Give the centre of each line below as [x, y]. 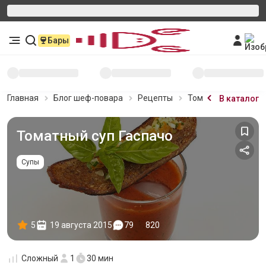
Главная [23, 98]
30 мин [100, 258]
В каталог [239, 98]
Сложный [40, 258]
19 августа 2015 [81, 225]
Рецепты [155, 98]
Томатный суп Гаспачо [95, 136]
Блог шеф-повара [88, 98]
